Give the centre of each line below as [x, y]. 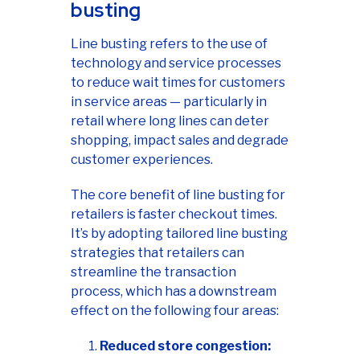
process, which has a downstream [174, 292]
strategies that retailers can [157, 253]
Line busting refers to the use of [169, 44]
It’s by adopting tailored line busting [179, 234]
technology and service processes [176, 63]
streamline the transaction [153, 272]
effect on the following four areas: [175, 311]
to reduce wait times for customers [178, 83]
